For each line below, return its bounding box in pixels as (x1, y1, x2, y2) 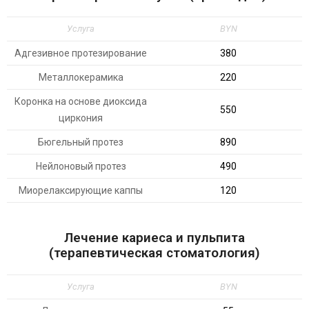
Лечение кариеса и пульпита (64, 230, 245, 246)
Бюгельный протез (38, 137, 123, 148)
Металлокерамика (38, 72, 123, 83)
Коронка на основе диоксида (14, 96, 147, 107)
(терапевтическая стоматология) (49, 245, 260, 261)
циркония (59, 112, 103, 123)
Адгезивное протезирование (14, 48, 147, 59)
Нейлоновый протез (35, 161, 126, 172)
